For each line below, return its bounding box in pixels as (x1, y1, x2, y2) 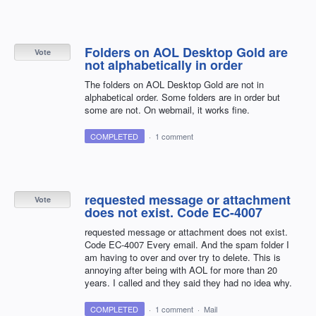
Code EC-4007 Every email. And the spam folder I (85, 238, 289, 252)
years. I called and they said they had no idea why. (85, 276, 292, 290)
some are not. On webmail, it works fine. (85, 103, 250, 117)
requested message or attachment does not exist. (85, 225, 288, 239)
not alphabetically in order (85, 56, 243, 75)
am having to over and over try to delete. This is (85, 250, 281, 265)
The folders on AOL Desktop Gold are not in (85, 78, 264, 92)
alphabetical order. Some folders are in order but (85, 90, 280, 104)
